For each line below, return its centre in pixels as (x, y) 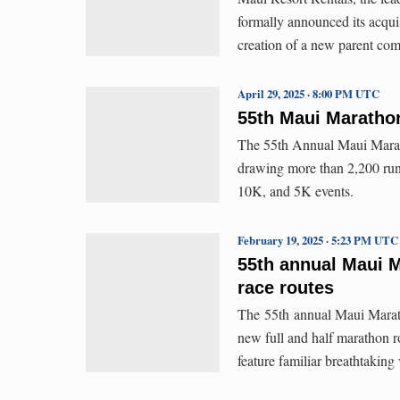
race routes (286, 287)
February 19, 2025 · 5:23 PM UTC (318, 240)
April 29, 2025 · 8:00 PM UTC (308, 93)
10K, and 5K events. (298, 190)
